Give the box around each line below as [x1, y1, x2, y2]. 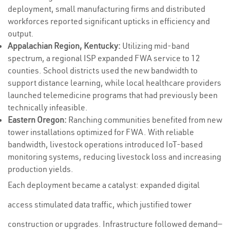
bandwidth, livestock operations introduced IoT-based [8, 139, 203, 149]
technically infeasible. [8, 102, 88, 112]
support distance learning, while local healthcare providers [8, 78, 221, 88]
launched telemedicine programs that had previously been [8, 90, 218, 100]
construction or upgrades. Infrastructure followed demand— [8, 219, 222, 229]
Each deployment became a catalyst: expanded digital [8, 180, 200, 190]
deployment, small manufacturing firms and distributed [8, 4, 205, 14]
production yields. [8, 164, 73, 174]
